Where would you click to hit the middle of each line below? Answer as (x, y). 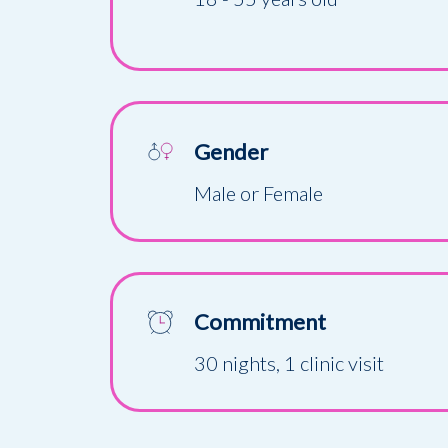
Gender (231, 151)
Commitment (260, 322)
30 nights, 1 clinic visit (289, 363)
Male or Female (259, 192)
